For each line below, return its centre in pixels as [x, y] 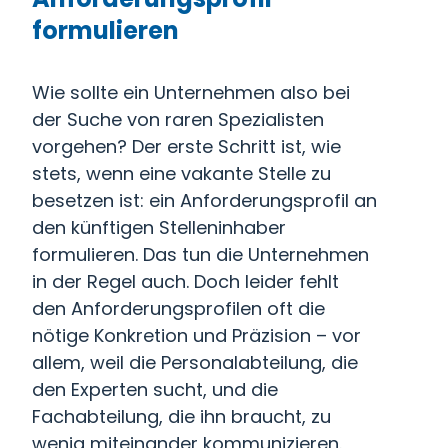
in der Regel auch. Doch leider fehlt [185, 281]
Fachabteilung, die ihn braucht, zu [181, 416]
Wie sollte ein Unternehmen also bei [191, 92]
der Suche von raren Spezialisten [178, 119]
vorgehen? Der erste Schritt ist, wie [186, 146]
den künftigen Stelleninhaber [159, 227]
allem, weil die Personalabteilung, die [195, 362]
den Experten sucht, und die [155, 389]
